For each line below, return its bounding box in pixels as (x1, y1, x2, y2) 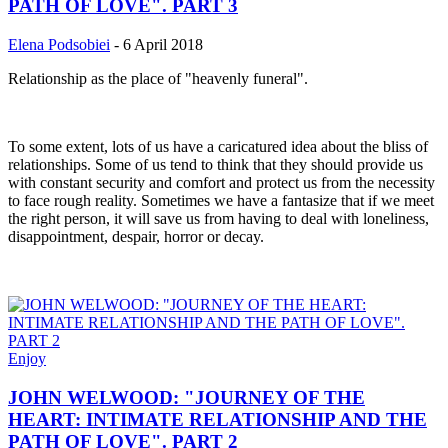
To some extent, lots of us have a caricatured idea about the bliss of (8, 138, 428, 155)
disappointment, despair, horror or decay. (8, 228, 264, 245)
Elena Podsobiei (8, 36, 110, 53)
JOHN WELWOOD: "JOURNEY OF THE (8, 386, 365, 408)
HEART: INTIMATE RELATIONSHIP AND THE (8, 408, 427, 430)
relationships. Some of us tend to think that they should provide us (8, 156, 423, 173)
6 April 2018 (123, 36, 203, 53)
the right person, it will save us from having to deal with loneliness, (8, 210, 429, 227)
